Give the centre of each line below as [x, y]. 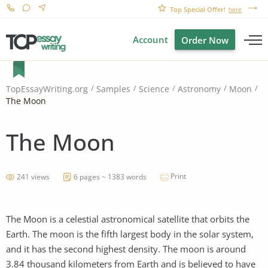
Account [150, 39]
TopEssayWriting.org [47, 89]
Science [154, 89]
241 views [33, 176]
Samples [113, 89]
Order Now [205, 40]
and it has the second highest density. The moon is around [126, 249]
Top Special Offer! [198, 9]
